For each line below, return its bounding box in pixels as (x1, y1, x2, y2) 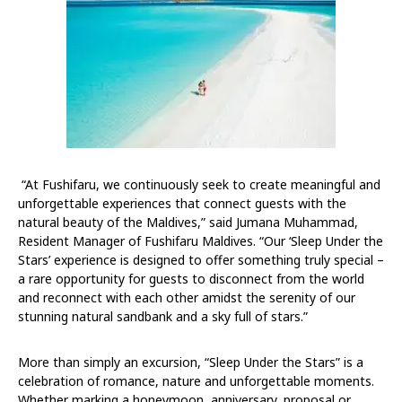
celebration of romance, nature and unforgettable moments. (18, 371, 374, 389)
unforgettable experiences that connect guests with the (18, 194, 346, 212)
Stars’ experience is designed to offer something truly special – (18, 250, 384, 268)
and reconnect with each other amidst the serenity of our (18, 288, 355, 306)
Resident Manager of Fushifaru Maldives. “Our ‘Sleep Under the (18, 232, 383, 249)
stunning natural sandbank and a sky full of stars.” (18, 307, 308, 325)
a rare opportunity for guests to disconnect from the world (18, 269, 364, 287)
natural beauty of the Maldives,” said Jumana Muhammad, (18, 213, 358, 231)
